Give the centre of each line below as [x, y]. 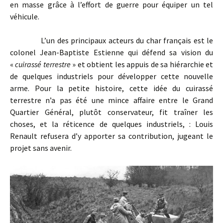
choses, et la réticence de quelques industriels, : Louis [111, 124]
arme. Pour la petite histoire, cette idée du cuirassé [111, 88]
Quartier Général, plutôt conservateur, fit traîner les [111, 112]
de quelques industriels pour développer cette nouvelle [111, 76]
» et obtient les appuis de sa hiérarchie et [142, 64]
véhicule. [25, 17]
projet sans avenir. [41, 148]
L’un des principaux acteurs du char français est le [111, 41]
